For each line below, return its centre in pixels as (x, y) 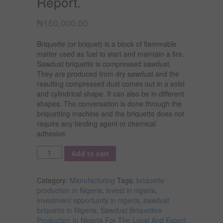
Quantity (52, 151)
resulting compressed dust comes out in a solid (111, 83)
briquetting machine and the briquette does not (111, 113)
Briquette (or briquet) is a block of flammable (107, 44)
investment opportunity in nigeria (88, 200)
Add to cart (90, 154)
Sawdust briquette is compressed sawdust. (104, 63)
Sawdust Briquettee (131, 210)
